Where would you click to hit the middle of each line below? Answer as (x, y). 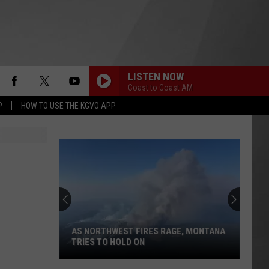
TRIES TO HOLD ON (108, 242)
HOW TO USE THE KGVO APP (68, 106)
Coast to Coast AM (160, 87)
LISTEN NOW (156, 76)
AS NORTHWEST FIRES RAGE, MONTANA (148, 231)
